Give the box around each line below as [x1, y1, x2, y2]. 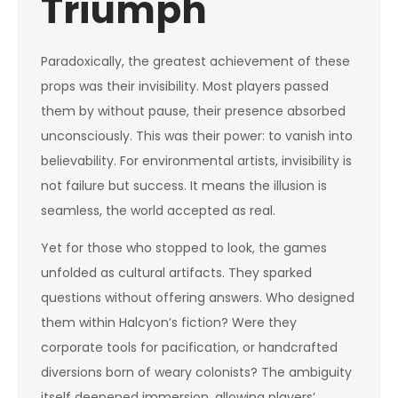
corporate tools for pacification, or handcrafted [41, 338, 338, 356]
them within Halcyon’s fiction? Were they [41, 314, 297, 331]
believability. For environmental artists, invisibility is [41, 152, 352, 170]
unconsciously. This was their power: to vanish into [41, 127, 353, 145]
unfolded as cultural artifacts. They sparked [41, 264, 312, 282]
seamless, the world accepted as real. [41, 202, 275, 219]
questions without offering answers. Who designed [41, 289, 354, 306]
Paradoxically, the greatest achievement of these [41, 52, 350, 70]
